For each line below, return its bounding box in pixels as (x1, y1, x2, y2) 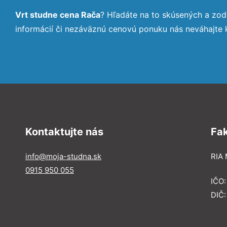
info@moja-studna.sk (25, 151, 101, 161)
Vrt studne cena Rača (15, 9, 100, 20)
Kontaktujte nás (25, 125, 103, 138)
